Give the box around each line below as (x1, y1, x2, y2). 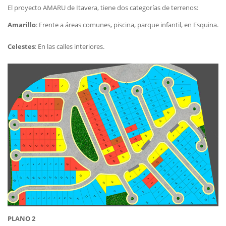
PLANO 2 (8, 213, 35, 223)
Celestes (8, 42, 35, 51)
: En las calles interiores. (35, 42, 104, 51)
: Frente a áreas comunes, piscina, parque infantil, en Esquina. (36, 20, 218, 30)
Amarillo (8, 20, 36, 30)
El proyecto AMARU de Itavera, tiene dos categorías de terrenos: (8, 3, 198, 13)
